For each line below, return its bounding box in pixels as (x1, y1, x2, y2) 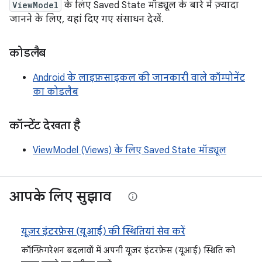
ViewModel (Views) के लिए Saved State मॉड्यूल (33, 144, 226, 156)
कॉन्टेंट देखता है (9, 118, 80, 133)
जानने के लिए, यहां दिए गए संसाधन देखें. (9, 13, 164, 25)
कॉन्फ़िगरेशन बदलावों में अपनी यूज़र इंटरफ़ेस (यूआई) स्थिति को (21, 245, 235, 256)
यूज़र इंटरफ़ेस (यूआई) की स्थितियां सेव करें (21, 226, 185, 237)
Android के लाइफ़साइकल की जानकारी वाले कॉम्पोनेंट (33, 72, 245, 84)
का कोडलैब (33, 86, 78, 98)
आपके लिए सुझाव (9, 188, 111, 205)
